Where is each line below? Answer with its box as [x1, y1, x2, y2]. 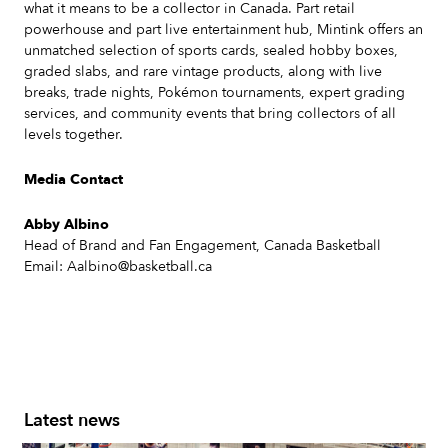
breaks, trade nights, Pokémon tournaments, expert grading [24, 83, 405, 102]
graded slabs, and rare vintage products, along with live [24, 62, 382, 81]
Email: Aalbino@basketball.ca [24, 257, 212, 276]
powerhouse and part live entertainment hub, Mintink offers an [24, 20, 423, 39]
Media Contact [24, 170, 123, 189]
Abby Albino [24, 215, 109, 234]
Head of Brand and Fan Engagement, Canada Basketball [24, 236, 381, 255]
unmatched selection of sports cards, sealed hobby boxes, [24, 41, 398, 60]
